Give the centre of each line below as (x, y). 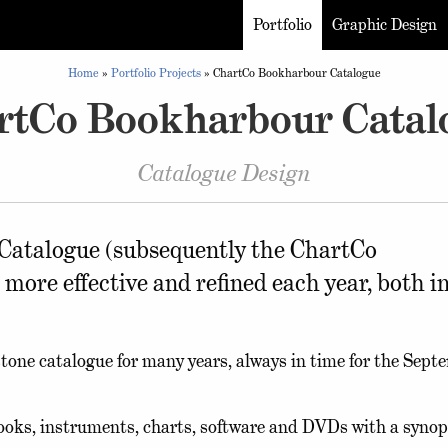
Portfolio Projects (155, 72)
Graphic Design (384, 24)
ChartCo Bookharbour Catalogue (296, 72)
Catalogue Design (224, 172)
